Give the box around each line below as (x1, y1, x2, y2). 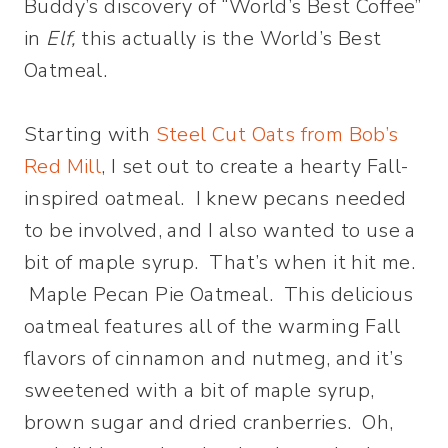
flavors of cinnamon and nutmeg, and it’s (24, 345, 403, 373)
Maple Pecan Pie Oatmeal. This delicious (24, 281, 414, 309)
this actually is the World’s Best (81, 25, 382, 53)
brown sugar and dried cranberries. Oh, (24, 409, 394, 437)
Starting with (24, 121, 156, 149)
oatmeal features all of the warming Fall (24, 313, 400, 341)
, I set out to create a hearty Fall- (101, 153, 409, 181)
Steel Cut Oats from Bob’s (155, 121, 399, 149)
